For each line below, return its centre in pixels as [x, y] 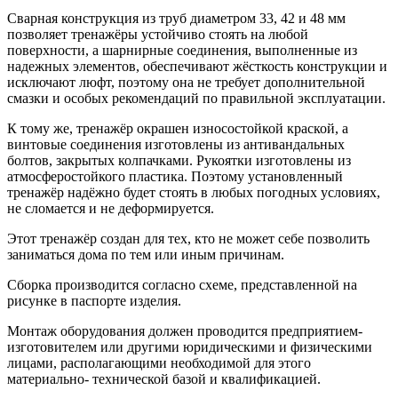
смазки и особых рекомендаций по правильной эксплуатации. [196, 99]
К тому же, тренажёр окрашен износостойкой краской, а [178, 129]
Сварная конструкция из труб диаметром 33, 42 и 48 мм [176, 19]
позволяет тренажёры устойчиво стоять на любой [158, 35]
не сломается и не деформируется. [111, 209]
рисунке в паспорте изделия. [94, 301]
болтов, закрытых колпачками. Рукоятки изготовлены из [179, 161]
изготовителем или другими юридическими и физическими [190, 347]
